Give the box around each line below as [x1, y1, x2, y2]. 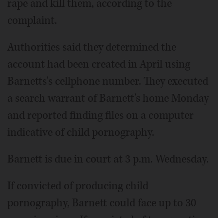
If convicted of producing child [7, 179, 148, 193]
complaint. [7, 13, 57, 28]
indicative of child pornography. [7, 125, 154, 140]
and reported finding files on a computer [7, 108, 194, 123]
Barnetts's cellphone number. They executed [7, 74, 208, 89]
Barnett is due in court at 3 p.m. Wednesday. [7, 152, 209, 166]
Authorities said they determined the [7, 40, 176, 54]
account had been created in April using [7, 57, 190, 72]
